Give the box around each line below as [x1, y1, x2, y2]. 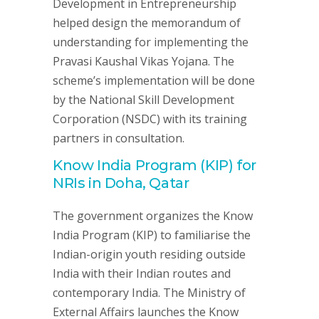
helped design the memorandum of [53, 14, 241, 31]
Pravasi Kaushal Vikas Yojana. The [53, 53, 234, 69]
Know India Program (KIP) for [53, 156, 256, 174]
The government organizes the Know [53, 207, 253, 224]
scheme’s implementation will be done [53, 72, 255, 88]
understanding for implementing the [53, 33, 249, 50]
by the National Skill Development [53, 91, 234, 108]
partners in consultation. [53, 130, 184, 146]
